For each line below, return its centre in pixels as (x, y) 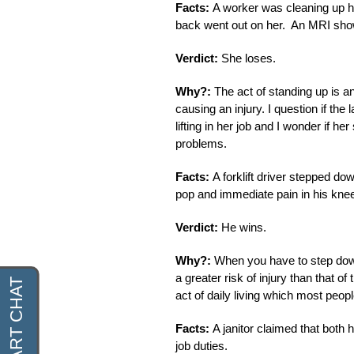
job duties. (201, 346)
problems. (201, 143)
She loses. (249, 58)
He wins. (244, 227)
